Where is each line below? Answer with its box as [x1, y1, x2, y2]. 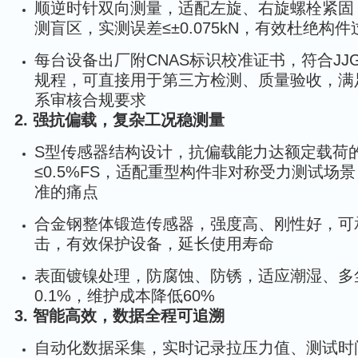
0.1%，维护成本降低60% [34, 287, 215, 304]
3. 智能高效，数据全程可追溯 [14, 307, 225, 324]
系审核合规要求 [34, 91, 146, 109]
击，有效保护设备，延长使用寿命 [34, 235, 274, 253]
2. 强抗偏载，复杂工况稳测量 [14, 111, 225, 129]
